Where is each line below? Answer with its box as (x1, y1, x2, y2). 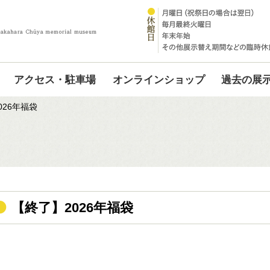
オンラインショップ (112, 72, 205, 87)
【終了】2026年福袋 (11, 200, 133, 215)
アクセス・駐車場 (14, 72, 96, 87)
